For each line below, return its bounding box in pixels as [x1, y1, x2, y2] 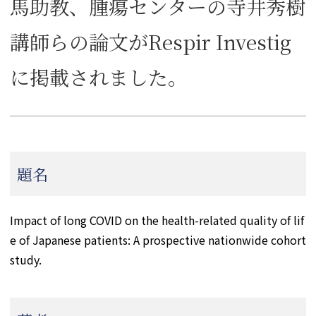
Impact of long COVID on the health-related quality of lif [10, 212, 304, 229]
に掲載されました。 [10, 63, 188, 91]
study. [10, 251, 42, 268]
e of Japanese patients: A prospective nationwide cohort [10, 231, 306, 248]
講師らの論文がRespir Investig [10, 28, 291, 56]
